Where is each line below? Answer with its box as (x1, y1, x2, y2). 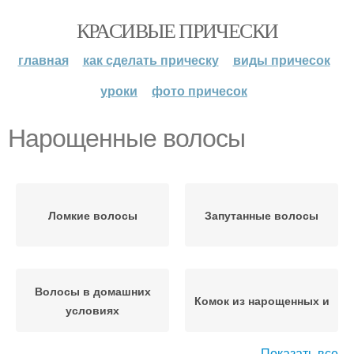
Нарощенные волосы (8, 124, 245, 153)
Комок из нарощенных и (194, 292, 330, 308)
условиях (66, 302, 119, 318)
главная (17, 51, 69, 69)
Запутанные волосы (205, 207, 318, 223)
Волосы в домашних (34, 283, 151, 299)
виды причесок (232, 51, 330, 69)
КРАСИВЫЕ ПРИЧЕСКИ (76, 17, 278, 43)
